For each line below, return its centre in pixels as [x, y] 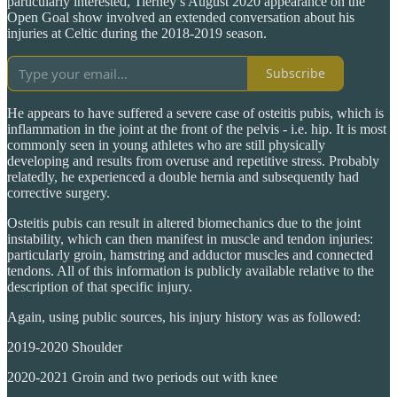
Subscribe [296, 74]
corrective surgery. [58, 192]
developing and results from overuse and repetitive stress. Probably [193, 160]
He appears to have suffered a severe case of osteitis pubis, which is [195, 113]
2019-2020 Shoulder [65, 346]
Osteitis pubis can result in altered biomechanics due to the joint [184, 222]
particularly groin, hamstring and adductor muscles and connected [190, 254]
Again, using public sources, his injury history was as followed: [184, 316]
